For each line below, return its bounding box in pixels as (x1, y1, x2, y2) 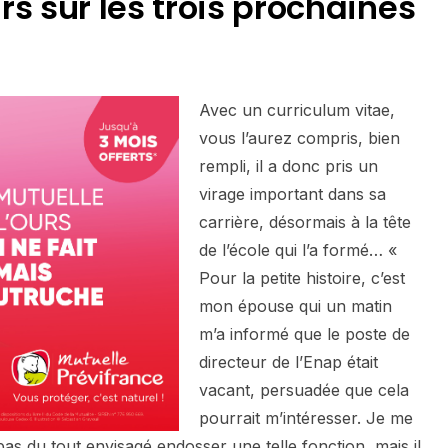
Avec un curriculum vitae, (199, 100, 395, 121)
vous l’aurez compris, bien (199, 128, 400, 149)
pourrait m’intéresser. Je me (199, 408, 413, 429)
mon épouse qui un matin (199, 296, 392, 317)
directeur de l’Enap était (199, 352, 378, 373)
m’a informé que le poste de (199, 324, 410, 345)
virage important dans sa (199, 184, 386, 205)
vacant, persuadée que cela (199, 380, 409, 401)
